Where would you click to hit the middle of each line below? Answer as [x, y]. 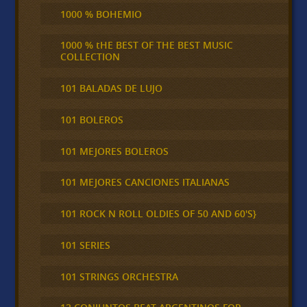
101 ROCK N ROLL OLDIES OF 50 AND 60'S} [158, 214]
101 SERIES [85, 245]
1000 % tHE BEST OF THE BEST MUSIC [146, 45]
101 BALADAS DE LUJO [111, 88]
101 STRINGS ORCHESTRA [119, 276]
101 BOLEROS [91, 119]
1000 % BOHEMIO [101, 14]
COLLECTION [90, 57]
